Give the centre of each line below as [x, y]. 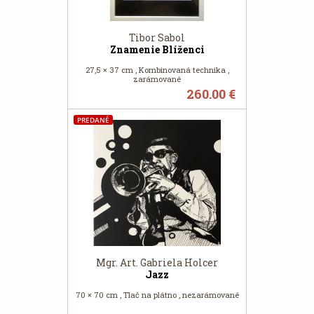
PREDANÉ [93, 120]
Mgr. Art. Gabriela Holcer [157, 262]
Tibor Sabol [157, 37]
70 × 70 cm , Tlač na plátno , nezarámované [157, 295]
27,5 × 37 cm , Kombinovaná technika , [157, 70]
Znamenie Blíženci [157, 49]
